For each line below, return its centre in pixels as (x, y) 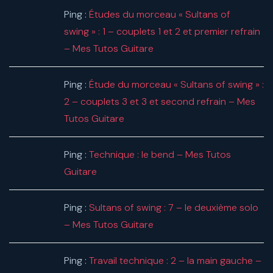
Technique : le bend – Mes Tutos (160, 155)
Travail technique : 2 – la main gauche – (175, 261)
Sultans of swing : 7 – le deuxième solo (174, 208)
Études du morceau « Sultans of (160, 15)
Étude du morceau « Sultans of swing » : (176, 85)
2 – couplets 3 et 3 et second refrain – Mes (160, 102)
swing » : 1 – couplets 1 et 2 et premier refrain (162, 32)
